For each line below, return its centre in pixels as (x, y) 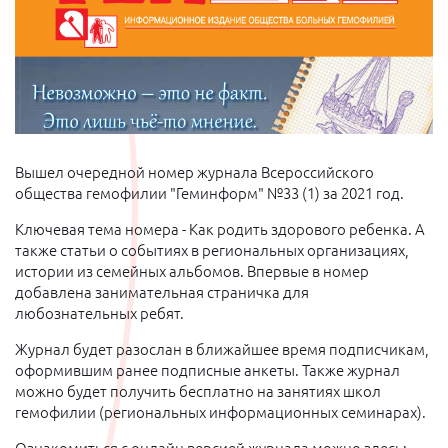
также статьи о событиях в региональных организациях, (212, 250)
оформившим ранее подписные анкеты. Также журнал (207, 370)
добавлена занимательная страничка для (162, 292)
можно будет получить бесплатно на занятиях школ (198, 391)
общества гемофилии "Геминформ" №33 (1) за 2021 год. (209, 193)
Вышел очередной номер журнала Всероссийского (194, 172)
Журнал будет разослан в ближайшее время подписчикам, (222, 349)
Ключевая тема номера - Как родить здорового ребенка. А (220, 229)
